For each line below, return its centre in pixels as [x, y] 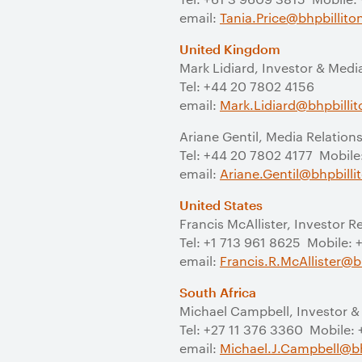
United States [221, 205]
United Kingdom [230, 49]
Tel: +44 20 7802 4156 [247, 86]
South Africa [218, 292]
